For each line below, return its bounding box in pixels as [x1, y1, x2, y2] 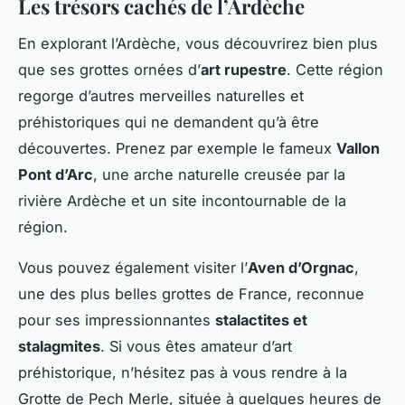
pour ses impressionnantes [18, 310, 215, 329]
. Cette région [287, 60, 383, 79]
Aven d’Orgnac [248, 258, 354, 277]
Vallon [336, 138, 380, 157]
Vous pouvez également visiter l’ [18, 258, 248, 277]
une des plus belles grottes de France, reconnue [18, 284, 364, 303]
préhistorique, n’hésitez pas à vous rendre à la [18, 363, 347, 381]
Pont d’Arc [18, 165, 93, 184]
